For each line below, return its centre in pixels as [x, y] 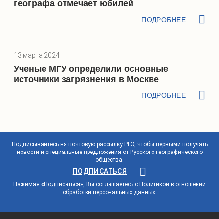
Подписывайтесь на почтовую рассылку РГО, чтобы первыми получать [109, 144]
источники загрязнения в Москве [86, 79]
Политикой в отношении [173, 184]
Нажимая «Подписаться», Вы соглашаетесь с [76, 184]
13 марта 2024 [37, 55]
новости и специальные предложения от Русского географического [109, 152]
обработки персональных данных [109, 192]
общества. [109, 160]
